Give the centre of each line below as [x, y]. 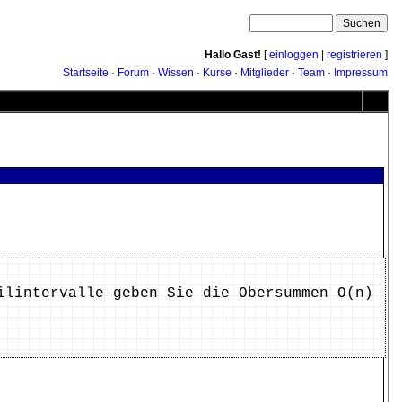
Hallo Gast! [233, 55]
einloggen [294, 55]
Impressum [361, 73]
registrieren [354, 55]
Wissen [176, 73]
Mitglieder [265, 73]
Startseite [86, 73]
